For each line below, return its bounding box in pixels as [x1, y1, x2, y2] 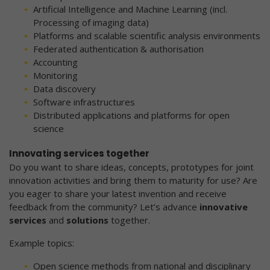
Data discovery [33, 83, 96, 95]
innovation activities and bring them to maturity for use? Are [9, 174, 257, 187]
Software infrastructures [33, 96, 135, 108]
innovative [199, 201, 248, 213]
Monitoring [33, 69, 78, 82]
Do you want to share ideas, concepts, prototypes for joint [9, 161, 254, 174]
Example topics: [9, 237, 74, 250]
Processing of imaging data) [33, 16, 149, 29]
